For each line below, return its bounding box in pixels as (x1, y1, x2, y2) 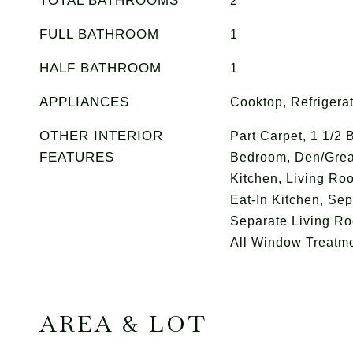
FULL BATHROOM (39, 27, 159, 42)
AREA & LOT (39, 309, 207, 339)
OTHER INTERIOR (39, 128, 163, 143)
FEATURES (39, 150, 114, 165)
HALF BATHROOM (39, 61, 162, 76)
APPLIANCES (39, 95, 129, 110)
